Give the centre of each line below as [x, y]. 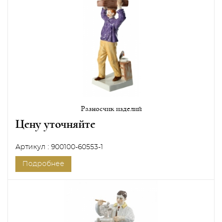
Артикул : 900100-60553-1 [59, 147]
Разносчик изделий [111, 108]
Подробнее [43, 164]
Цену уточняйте [55, 124]
